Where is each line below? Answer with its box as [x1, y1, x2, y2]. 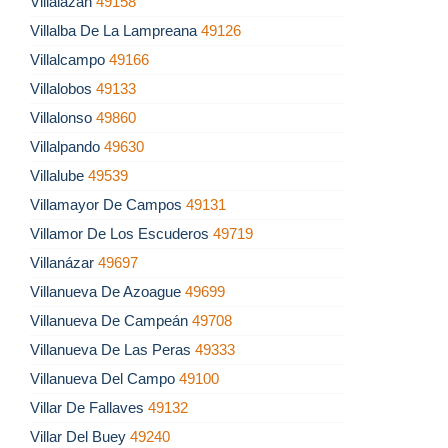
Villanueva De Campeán [30, 312, 192, 330]
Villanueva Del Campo [30, 370, 179, 388]
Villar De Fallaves [30, 399, 148, 417]
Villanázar [30, 254, 98, 272]
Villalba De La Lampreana [30, 22, 201, 40]
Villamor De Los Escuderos [30, 225, 213, 243]
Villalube [30, 167, 88, 185]
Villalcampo [30, 51, 109, 69]
